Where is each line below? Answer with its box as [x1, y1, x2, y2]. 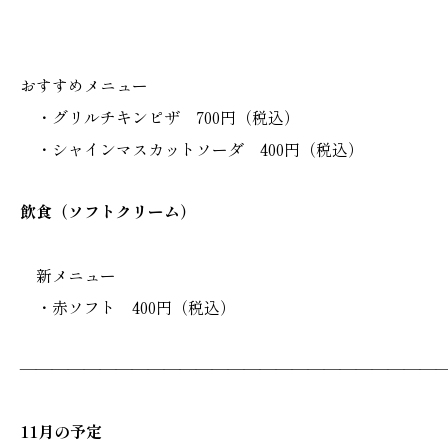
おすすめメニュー [20, 72, 148, 97]
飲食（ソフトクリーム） [20, 198, 196, 223]
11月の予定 [20, 418, 102, 443]
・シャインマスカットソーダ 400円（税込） [20, 136, 364, 161]
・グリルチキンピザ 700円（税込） [20, 104, 300, 129]
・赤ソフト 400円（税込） [20, 294, 236, 319]
